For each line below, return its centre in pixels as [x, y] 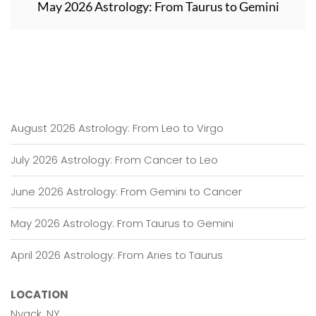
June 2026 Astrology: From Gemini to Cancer [126, 192]
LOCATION [39, 294]
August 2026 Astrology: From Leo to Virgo [117, 128]
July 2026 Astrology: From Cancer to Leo [114, 160]
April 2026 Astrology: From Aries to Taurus [117, 255]
